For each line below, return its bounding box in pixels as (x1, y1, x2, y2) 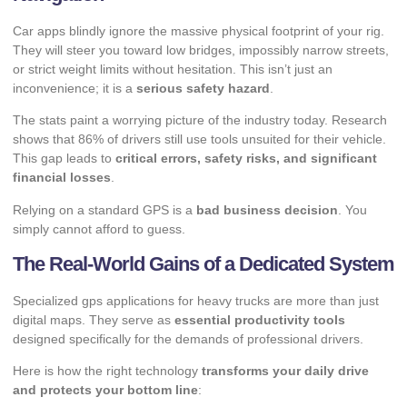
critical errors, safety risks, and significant (115, 151, 377, 166)
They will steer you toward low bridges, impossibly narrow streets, (13, 42, 389, 57)
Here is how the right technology (13, 363, 202, 379)
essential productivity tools (174, 312, 345, 327)
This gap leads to (13, 151, 115, 166)
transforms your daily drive (202, 363, 369, 379)
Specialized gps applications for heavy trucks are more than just (13, 293, 379, 308)
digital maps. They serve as (13, 312, 174, 327)
